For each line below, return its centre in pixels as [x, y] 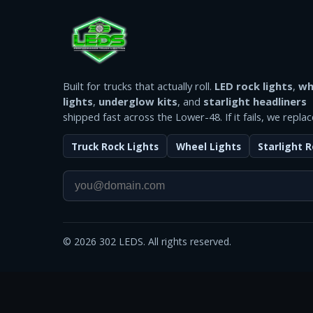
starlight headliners [255, 101]
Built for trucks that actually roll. [139, 86]
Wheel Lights [208, 146]
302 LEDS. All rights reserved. [164, 242]
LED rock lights [254, 86]
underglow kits [138, 101]
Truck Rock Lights [115, 146]
